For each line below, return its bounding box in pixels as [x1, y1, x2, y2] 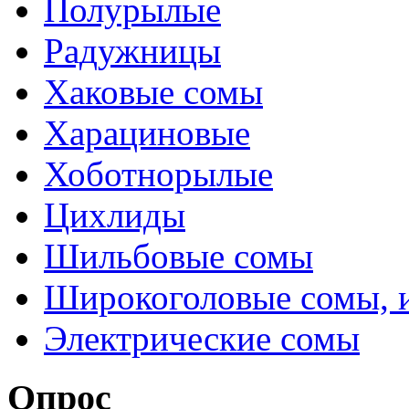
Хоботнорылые [44, 154, 273, 194]
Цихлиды [44, 195, 185, 236]
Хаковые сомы [44, 72, 263, 112]
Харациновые [44, 113, 250, 153]
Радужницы [44, 31, 221, 71]
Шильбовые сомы [44, 236, 313, 277]
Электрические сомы [44, 319, 360, 359]
